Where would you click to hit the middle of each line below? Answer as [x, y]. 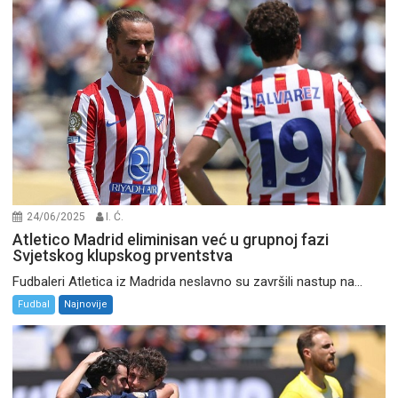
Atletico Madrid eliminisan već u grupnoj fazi [171, 239]
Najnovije [86, 304]
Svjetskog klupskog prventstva [123, 255]
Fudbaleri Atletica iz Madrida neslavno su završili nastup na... [188, 282]
